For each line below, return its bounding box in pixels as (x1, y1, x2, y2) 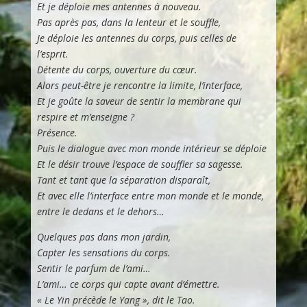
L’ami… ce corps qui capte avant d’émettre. (36, 277, 220, 291)
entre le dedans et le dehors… (36, 204, 164, 218)
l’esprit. (36, 47, 69, 60)
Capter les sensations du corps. (36, 245, 171, 259)
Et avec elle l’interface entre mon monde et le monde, (36, 188, 264, 202)
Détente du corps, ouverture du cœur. (36, 62, 197, 76)
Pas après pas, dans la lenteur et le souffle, (36, 15, 221, 29)
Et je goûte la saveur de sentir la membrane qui (36, 94, 241, 108)
